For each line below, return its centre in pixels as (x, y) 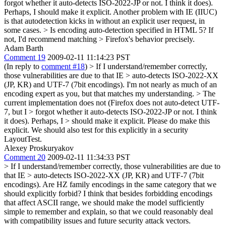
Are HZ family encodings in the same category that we (129, 184)
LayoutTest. (23, 139)
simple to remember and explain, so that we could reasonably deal (108, 211)
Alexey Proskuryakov (39, 148)
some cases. (24, 30)
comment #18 (63, 66)
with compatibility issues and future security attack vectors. (97, 220)
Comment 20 (25, 157)
